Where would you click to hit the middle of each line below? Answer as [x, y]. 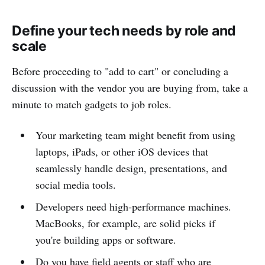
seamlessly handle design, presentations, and [131, 168]
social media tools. [75, 185]
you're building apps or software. [106, 240]
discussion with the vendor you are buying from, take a [130, 88]
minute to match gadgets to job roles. [92, 104]
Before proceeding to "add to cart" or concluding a [120, 71]
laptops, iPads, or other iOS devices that [122, 152]
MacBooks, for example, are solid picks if [125, 223]
